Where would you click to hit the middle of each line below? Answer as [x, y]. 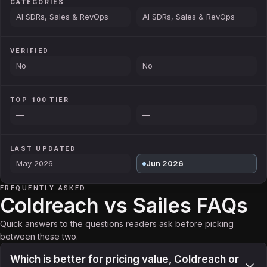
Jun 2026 [165, 163]
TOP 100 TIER [40, 100]
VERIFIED [30, 51]
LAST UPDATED [44, 149]
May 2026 [35, 163]
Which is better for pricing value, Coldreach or [125, 259]
